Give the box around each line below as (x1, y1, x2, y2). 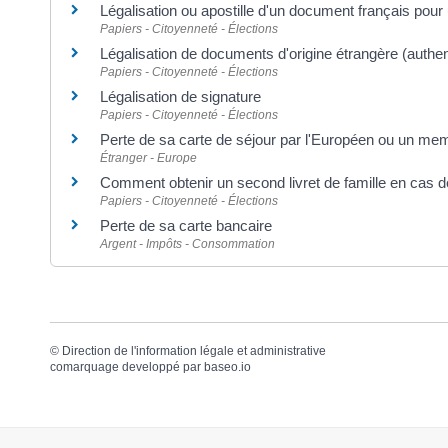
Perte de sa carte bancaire (100, 216, 272, 234)
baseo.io (204, 359, 251, 374)
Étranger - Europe (100, 150, 197, 165)
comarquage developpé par (50, 359, 204, 374)
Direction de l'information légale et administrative (62, 343, 326, 358)
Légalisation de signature (100, 87, 261, 105)
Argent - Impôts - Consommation (100, 236, 275, 251)
